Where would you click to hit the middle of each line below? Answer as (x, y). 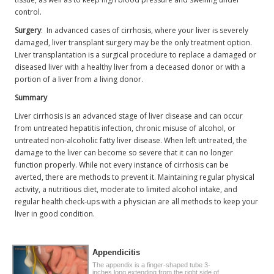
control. (28, 12)
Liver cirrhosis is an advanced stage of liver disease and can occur (129, 116)
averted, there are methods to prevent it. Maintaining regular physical (135, 177)
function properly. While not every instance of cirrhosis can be (122, 165)
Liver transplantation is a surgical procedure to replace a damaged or (136, 54)
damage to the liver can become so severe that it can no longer (124, 152)
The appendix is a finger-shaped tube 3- (151, 265)
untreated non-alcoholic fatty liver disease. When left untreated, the (131, 140)
